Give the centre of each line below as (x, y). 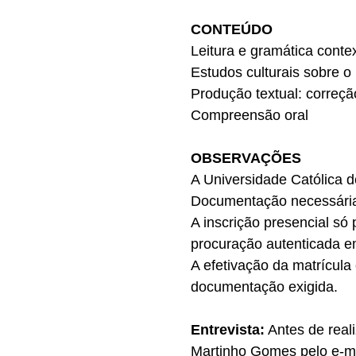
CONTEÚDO (232, 29)
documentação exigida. (264, 287)
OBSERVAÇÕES (246, 158)
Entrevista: (228, 330)
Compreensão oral (250, 115)
